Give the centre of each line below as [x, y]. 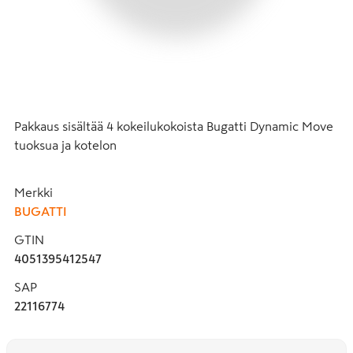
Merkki [33, 192]
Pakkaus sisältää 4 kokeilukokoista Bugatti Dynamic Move [174, 126]
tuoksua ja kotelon [65, 145]
